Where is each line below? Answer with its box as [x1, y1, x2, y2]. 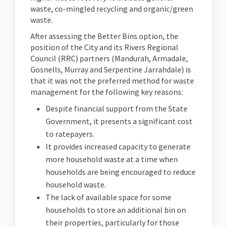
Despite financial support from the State [46, 103, 187, 113]
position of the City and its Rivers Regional [30, 42, 178, 52]
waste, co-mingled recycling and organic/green [30, 4, 193, 14]
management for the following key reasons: [30, 87, 183, 97]
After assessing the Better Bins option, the [30, 31, 178, 41]
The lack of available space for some [46, 192, 171, 202]
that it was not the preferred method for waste [30, 75, 194, 86]
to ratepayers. [46, 129, 94, 139]
